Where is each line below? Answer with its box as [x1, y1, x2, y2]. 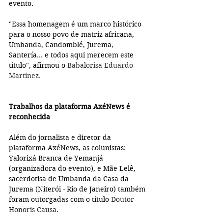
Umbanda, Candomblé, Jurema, [9, 40, 115, 50]
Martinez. [9, 71, 41, 81]
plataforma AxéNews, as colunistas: [9, 143, 128, 153]
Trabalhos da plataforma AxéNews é [9, 102, 132, 111]
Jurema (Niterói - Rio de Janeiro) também [9, 185, 147, 194]
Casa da [103, 174, 131, 184]
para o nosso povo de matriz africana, [9, 30, 136, 39]
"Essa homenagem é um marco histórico [9, 20, 143, 29]
